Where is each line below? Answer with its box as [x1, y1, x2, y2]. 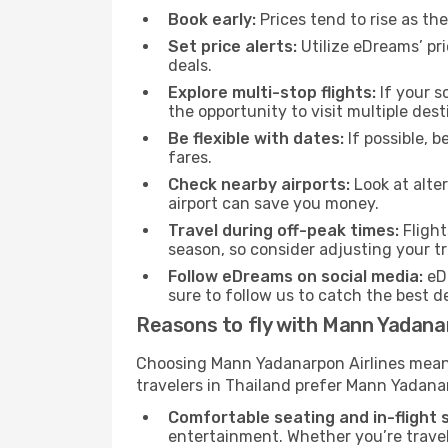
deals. [168, 56, 212, 75]
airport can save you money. [168, 194, 379, 213]
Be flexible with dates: [168, 129, 344, 148]
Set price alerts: [168, 37, 297, 56]
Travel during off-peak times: [168, 221, 399, 240]
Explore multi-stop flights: [168, 83, 376, 102]
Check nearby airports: [168, 175, 350, 194]
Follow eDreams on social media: [168, 267, 423, 286]
